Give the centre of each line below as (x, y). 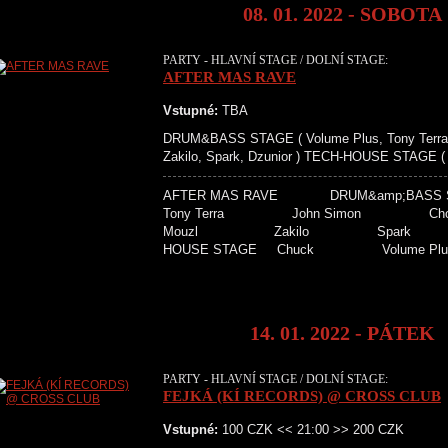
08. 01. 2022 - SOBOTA (342, 14)
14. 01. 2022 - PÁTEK (342, 333)
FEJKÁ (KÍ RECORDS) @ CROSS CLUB (302, 396)
